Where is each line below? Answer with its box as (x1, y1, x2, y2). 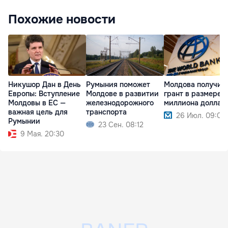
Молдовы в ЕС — (8, 98, 66, 107)
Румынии (8, 116, 40, 126)
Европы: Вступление (8, 89, 80, 98)
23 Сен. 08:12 (98, 120, 144, 129)
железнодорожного (86, 98, 154, 107)
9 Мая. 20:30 (20, 129, 64, 138)
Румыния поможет (86, 79, 150, 89)
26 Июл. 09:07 (176, 110, 225, 120)
